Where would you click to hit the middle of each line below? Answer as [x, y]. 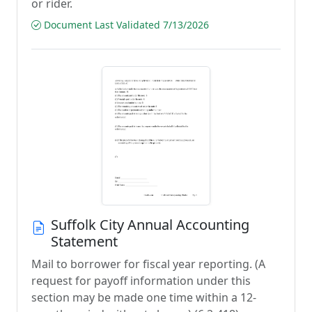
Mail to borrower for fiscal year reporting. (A [148, 264]
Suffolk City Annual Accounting [150, 225]
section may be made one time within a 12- [144, 297]
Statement [84, 241]
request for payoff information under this [141, 281]
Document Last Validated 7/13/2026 [125, 25]
